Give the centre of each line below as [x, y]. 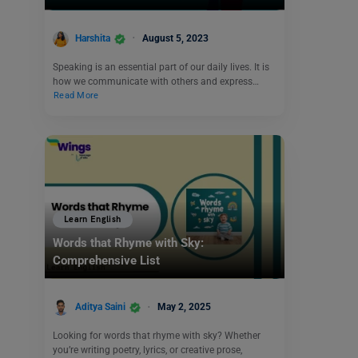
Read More [76, 96]
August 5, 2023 [175, 38]
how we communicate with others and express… [156, 81]
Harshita [93, 38]
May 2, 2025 [184, 307]
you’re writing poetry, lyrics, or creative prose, [147, 350]
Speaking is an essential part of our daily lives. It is [161, 67]
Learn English [93, 220]
